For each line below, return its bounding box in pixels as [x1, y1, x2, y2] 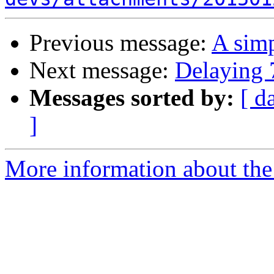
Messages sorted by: [29, 84, 234, 111]
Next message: [29, 57, 175, 84]
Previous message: [29, 29, 212, 56]
